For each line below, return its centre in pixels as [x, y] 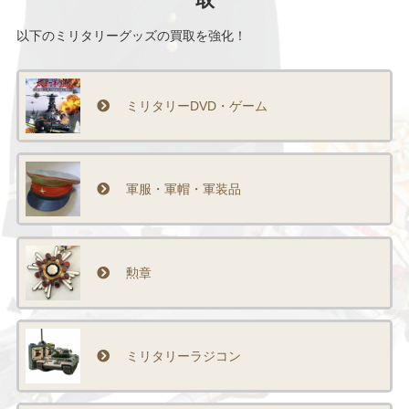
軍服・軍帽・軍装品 [183, 189]
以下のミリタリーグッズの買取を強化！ [131, 36]
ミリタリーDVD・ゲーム [196, 106]
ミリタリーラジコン [183, 356]
